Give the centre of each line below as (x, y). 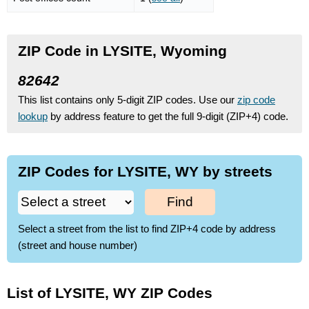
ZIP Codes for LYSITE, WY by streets (145, 171)
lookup (33, 116)
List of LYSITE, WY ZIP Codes (110, 292)
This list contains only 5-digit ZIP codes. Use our (128, 99)
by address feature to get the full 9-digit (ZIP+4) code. (168, 116)
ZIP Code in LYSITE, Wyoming (122, 50)
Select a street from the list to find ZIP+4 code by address (147, 229)
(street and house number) (78, 246)
